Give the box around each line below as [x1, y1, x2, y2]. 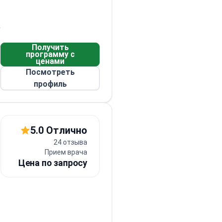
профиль [33, 79, 67, 89]
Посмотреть [25, 67, 75, 77]
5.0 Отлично [30, 124, 87, 136]
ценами [36, 56, 64, 66]
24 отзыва [54, 138, 87, 146]
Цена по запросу [18, 158, 87, 168]
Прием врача [45, 148, 87, 156]
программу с [25, 50, 75, 59]
